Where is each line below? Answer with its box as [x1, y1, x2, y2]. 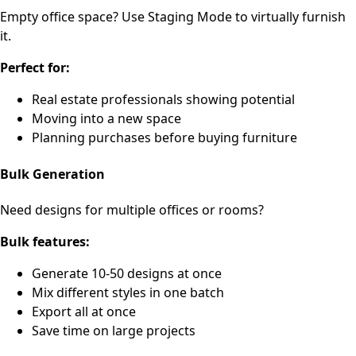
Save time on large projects [32, 321, 195, 339]
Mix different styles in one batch [32, 283, 224, 301]
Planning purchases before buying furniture [32, 129, 297, 147]
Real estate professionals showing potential [32, 91, 295, 109]
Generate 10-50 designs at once [32, 264, 222, 282]
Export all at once [32, 302, 136, 320]
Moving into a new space [32, 110, 181, 128]
